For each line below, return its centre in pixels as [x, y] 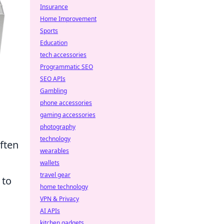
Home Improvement [68, 19]
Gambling [53, 91]
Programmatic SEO [66, 67]
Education [54, 43]
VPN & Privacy [59, 199]
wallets [50, 163]
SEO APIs [53, 79]
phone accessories [66, 103]
